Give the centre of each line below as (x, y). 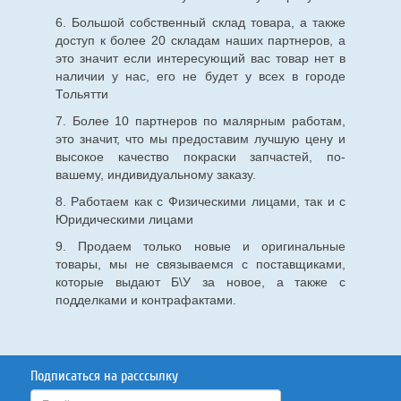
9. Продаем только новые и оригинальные (200, 247)
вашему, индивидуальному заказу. (155, 175)
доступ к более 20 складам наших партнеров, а (200, 41)
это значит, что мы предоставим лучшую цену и (200, 139)
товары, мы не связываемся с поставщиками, (200, 264)
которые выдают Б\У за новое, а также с (200, 282)
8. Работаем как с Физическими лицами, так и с (200, 202)
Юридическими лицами (124, 220)
